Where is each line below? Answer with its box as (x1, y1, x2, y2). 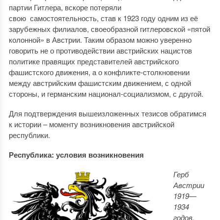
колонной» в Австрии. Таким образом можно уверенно (8, 34, 192, 45)
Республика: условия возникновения (8, 149, 144, 160)
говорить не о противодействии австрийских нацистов (8, 45, 192, 55)
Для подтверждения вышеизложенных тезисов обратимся (8, 108, 206, 118)
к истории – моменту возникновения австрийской (8, 119, 174, 129)
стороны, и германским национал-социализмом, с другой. (8, 88, 203, 99)
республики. (8, 130, 50, 140)
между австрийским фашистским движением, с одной (8, 78, 191, 88)
